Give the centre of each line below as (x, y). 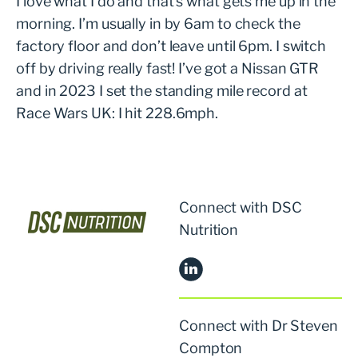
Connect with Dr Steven (259, 325)
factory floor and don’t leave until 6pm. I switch (171, 46)
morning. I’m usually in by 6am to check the (158, 23)
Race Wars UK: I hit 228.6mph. (117, 113)
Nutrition (209, 229)
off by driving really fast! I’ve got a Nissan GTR (168, 68)
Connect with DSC (241, 207)
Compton (211, 348)
